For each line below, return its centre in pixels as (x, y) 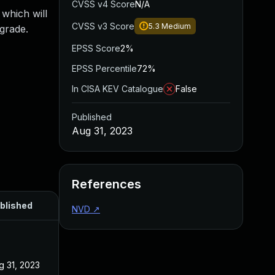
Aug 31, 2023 (102, 131)
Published (92, 117)
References (107, 184)
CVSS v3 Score (103, 26)
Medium (176, 26)
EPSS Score (96, 48)
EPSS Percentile (104, 68)
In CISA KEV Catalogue (118, 89)
